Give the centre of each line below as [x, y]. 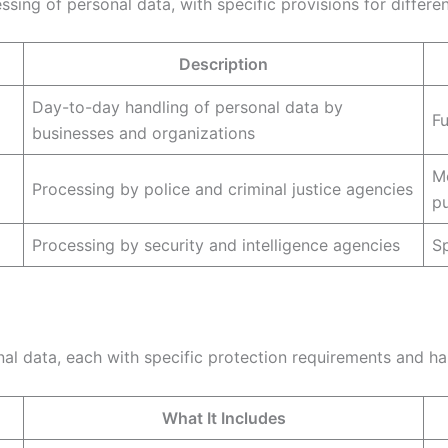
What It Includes [223, 417]
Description [223, 64]
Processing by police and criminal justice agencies [222, 189]
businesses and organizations [143, 133]
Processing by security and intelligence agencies [216, 245]
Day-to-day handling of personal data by [187, 107]
